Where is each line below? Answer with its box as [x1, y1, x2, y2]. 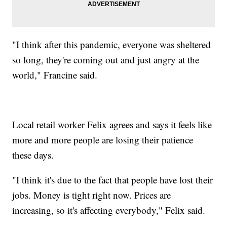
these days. [12, 148, 54, 161]
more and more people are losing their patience [12, 133, 194, 146]
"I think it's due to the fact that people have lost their [12, 173, 213, 186]
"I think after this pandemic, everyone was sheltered [12, 37, 211, 51]
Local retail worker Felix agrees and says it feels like [12, 118, 212, 131]
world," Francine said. [12, 68, 98, 81]
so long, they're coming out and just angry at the [12, 53, 200, 66]
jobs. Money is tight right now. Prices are [12, 188, 171, 201]
